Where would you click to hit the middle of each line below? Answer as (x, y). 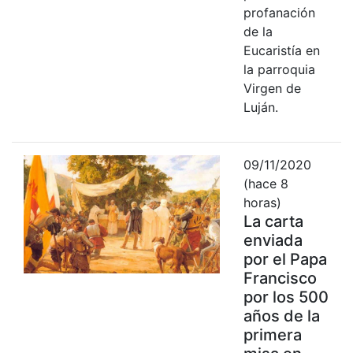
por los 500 (286, 297)
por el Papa (285, 259)
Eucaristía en (281, 50)
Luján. (260, 107)
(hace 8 (266, 183)
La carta (273, 221)
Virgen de (272, 88)
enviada (273, 240)
